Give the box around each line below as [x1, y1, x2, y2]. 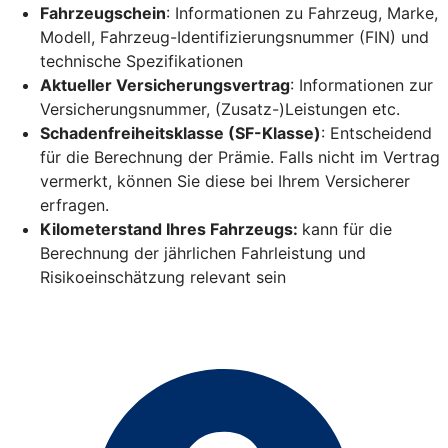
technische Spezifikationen [40, 50, 243, 71]
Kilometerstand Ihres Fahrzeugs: [40, 218, 302, 239]
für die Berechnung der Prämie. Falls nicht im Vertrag [40, 146, 440, 167]
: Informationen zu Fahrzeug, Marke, [166, 2, 438, 23]
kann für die [302, 218, 392, 239]
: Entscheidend [321, 122, 432, 143]
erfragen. [40, 194, 109, 215]
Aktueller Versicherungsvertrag [40, 74, 290, 95]
